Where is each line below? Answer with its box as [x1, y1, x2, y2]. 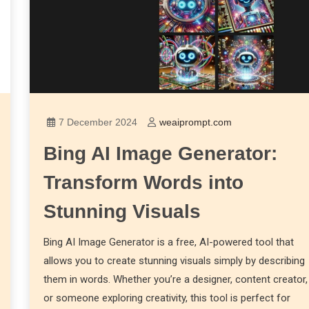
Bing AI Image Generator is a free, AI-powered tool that [43, 236, 295, 249]
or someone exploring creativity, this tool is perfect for [43, 292, 291, 305]
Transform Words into [43, 172, 244, 194]
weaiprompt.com [159, 117, 232, 128]
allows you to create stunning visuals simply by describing [43, 255, 306, 268]
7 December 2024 [59, 117, 138, 128]
